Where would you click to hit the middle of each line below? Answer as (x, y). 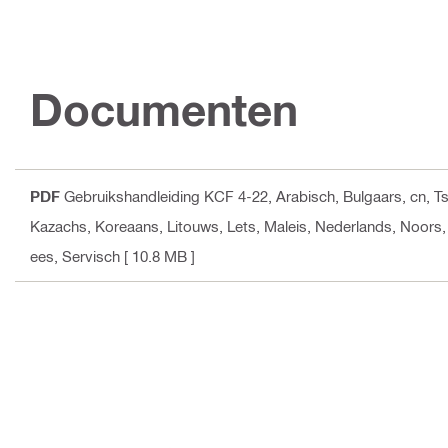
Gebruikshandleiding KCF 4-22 (166, 196)
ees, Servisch (75, 256)
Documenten (164, 110)
